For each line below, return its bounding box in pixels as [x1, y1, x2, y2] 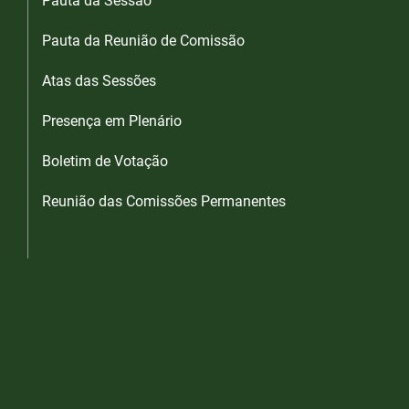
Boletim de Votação [42, 152, 168, 171]
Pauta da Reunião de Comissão [42, 32, 245, 50]
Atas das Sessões [42, 72, 156, 90]
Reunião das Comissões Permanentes [42, 193, 286, 211]
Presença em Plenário [42, 112, 182, 131]
